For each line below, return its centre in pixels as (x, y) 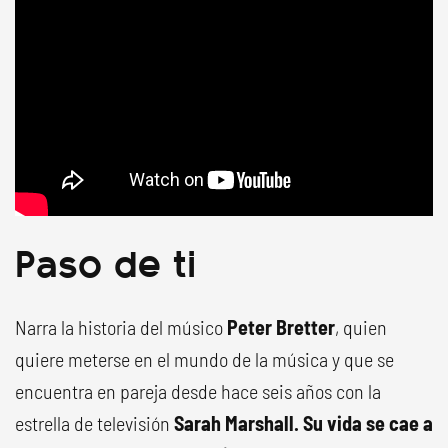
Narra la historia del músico (121, 327)
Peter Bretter (281, 327)
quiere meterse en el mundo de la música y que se (204, 359)
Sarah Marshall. (236, 423)
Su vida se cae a (368, 423)
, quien (361, 327)
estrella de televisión (94, 423)
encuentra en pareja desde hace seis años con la (198, 391)
